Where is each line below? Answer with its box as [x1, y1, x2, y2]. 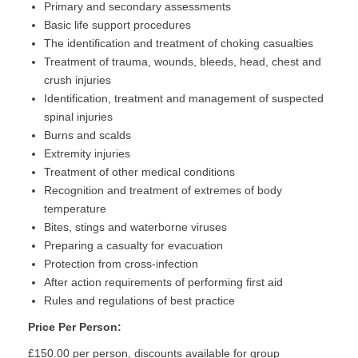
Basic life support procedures [44, 18, 191, 31]
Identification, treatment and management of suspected [44, 92, 324, 105]
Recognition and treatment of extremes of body [44, 184, 282, 197]
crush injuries [44, 74, 111, 86]
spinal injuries [44, 110, 113, 123]
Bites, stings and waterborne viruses [44, 221, 227, 233]
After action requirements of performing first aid [44, 276, 283, 288]
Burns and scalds [44, 129, 131, 141]
